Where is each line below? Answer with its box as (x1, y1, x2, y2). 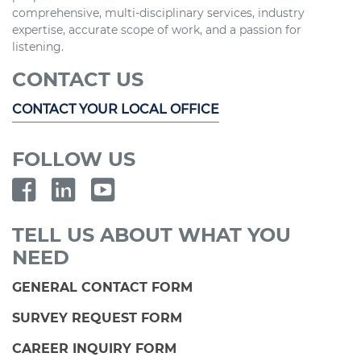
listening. (12, 39, 64, 55)
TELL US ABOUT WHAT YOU (12, 223, 291, 247)
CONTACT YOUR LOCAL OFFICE (12, 102, 219, 118)
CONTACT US (12, 68, 143, 92)
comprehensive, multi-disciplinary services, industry (12, 6, 305, 21)
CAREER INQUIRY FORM (12, 341, 180, 357)
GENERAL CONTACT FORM (12, 280, 197, 296)
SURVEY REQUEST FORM (12, 310, 186, 326)
